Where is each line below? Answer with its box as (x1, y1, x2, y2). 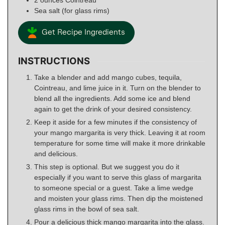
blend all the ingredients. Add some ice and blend (34, 94, 190, 102)
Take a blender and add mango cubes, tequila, (34, 73, 182, 81)
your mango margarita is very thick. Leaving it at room (34, 128, 205, 137)
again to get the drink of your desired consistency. (34, 104, 194, 113)
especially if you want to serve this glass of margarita (34, 173, 201, 181)
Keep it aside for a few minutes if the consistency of (34, 118, 197, 126)
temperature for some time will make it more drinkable (34, 139, 205, 147)
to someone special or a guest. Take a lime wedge (34, 183, 193, 192)
